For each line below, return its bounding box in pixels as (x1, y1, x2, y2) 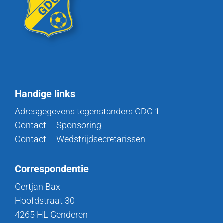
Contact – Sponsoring (15, 120, 101, 130)
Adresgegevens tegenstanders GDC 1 (15, 106, 160, 116)
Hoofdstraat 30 (15, 195, 75, 206)
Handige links (15, 88, 75, 100)
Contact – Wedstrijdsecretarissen (15, 134, 145, 144)
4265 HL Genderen (15, 209, 88, 220)
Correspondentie (15, 163, 89, 175)
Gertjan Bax (15, 181, 60, 192)
